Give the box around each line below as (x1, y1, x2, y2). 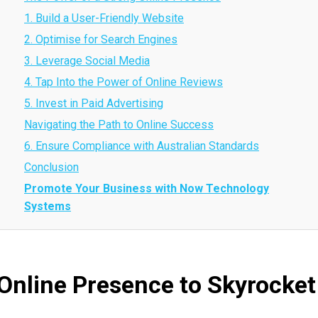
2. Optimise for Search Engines (24, 33, 177, 46)
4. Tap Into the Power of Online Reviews (24, 75, 223, 89)
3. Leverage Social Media (24, 54, 150, 67)
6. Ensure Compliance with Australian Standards (24, 139, 259, 153)
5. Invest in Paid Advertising (24, 97, 163, 110)
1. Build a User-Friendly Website (24, 11, 184, 25)
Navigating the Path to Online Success (24, 118, 214, 131)
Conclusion (24, 160, 79, 174)
